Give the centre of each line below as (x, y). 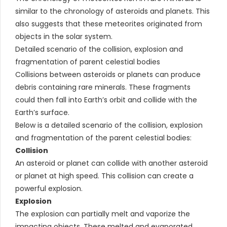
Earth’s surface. (42, 112)
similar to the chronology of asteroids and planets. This (112, 11)
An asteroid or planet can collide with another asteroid (111, 163)
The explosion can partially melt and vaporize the (103, 214)
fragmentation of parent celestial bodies (88, 62)
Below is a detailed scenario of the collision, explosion (109, 125)
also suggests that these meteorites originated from (109, 24)
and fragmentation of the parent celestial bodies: (103, 138)
